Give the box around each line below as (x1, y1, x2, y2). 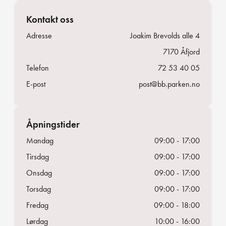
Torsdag (26, 184, 51, 195)
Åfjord (181, 46, 200, 58)
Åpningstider (26, 118, 80, 131)
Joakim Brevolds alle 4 (130, 30, 200, 41)
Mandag (26, 135, 53, 146)
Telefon (26, 63, 49, 74)
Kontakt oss (26, 13, 74, 26)
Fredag (26, 200, 48, 211)
